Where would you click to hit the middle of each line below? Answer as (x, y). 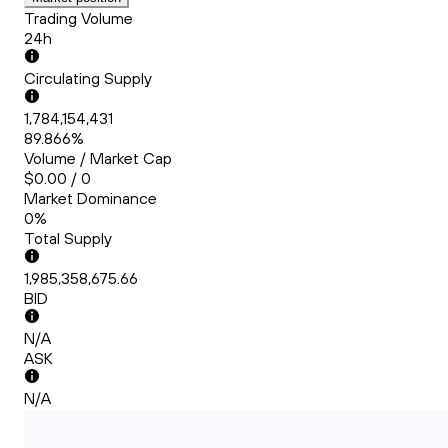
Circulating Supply (88, 78)
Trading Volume (78, 18)
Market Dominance (90, 198)
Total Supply (68, 238)
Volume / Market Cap (98, 158)
